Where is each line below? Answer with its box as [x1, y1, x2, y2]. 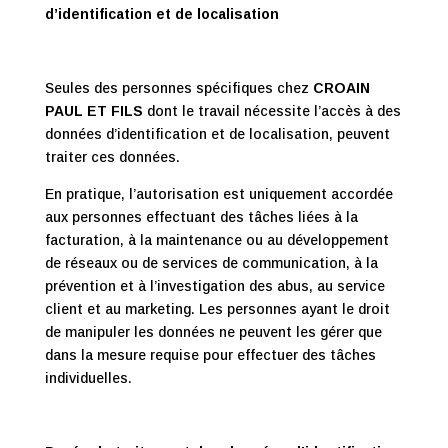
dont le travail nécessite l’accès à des [142, 103, 401, 119]
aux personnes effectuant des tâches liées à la [44, 209, 358, 225]
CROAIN [312, 80, 370, 96]
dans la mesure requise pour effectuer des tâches [44, 347, 376, 363]
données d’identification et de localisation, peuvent [44, 126, 390, 142]
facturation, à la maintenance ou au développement [44, 232, 389, 248]
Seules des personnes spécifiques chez [44, 80, 313, 96]
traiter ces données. [44, 149, 180, 165]
